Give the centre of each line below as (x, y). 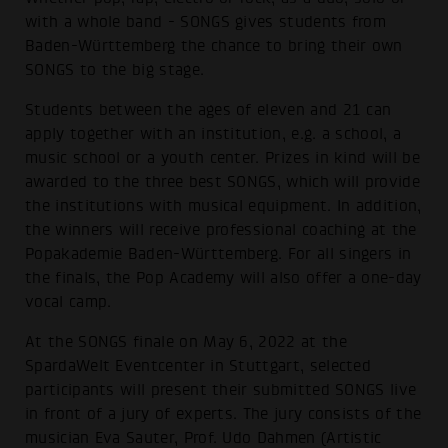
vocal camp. (68, 301)
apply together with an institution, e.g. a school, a (213, 133)
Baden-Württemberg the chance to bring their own (214, 46)
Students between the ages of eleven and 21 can (208, 109)
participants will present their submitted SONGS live (221, 389)
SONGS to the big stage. (115, 70)
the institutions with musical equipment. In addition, (223, 205)
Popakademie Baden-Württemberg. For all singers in (218, 253)
